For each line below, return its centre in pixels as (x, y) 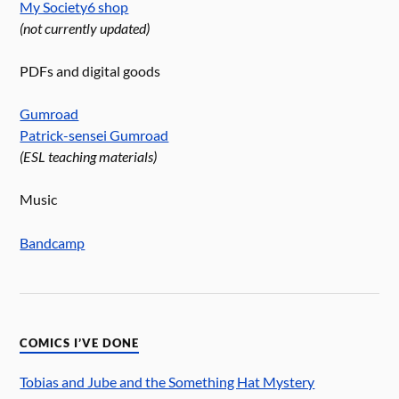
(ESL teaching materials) (89, 157)
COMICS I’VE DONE (80, 344)
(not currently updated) (85, 28)
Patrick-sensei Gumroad (94, 135)
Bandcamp (53, 242)
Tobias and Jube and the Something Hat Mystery (167, 382)
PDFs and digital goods (90, 71)
